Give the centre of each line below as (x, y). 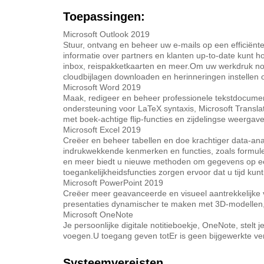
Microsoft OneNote (98, 214)
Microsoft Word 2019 (102, 87)
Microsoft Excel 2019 (102, 130)
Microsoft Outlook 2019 (106, 34)
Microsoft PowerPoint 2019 (113, 183)
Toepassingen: (104, 16)
